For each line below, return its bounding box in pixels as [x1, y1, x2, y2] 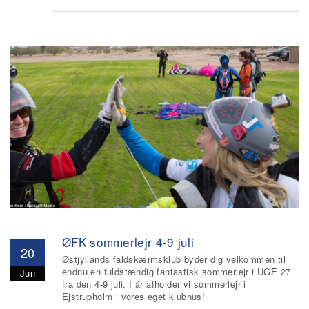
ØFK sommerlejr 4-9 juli [62, 233, 194, 250]
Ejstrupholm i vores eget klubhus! [62, 290, 206, 303]
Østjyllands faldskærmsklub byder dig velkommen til [62, 252, 286, 266]
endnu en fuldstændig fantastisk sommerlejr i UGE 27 [62, 265, 291, 278]
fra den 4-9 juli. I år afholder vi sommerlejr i [62, 277, 246, 290]
